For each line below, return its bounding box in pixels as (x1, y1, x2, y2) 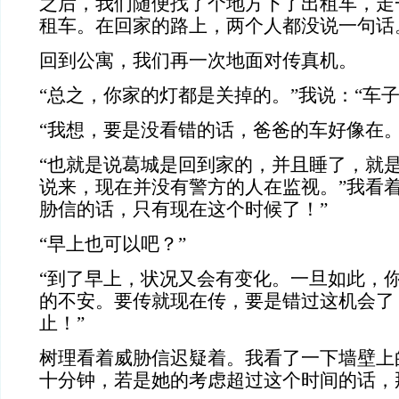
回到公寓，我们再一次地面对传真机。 (39, 51, 357, 70)
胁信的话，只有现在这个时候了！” (39, 199, 328, 219)
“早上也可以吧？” (39, 234, 186, 254)
